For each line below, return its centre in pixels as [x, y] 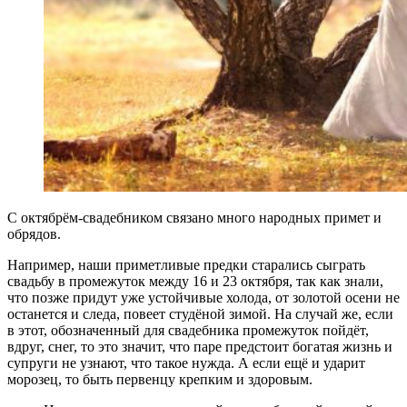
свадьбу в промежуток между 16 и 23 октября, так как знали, [195, 282]
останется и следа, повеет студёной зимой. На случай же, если [200, 314]
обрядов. [34, 234]
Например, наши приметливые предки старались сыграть [186, 265]
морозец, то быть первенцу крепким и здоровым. [160, 380]
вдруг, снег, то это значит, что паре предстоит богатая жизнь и [200, 347]
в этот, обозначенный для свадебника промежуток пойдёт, [188, 331]
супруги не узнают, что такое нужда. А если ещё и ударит [186, 363]
